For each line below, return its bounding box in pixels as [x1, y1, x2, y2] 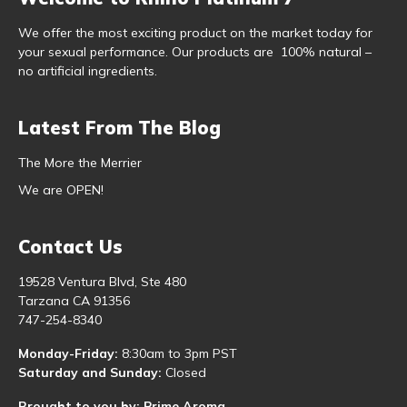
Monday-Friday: [18, 344, 122, 362]
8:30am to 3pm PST [122, 344, 237, 362]
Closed [162, 363, 206, 381]
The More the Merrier [18, 154, 142, 172]
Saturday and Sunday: [18, 363, 162, 381]
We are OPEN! [18, 181, 104, 198]
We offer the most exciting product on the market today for [18, 25, 372, 42]
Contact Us [18, 234, 123, 258]
